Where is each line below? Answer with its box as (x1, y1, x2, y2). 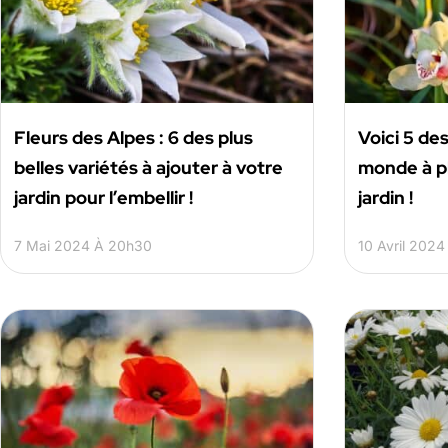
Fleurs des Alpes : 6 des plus (14, 125, 253, 149)
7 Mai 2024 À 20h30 (14, 236, 152, 254)
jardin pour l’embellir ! (14, 185, 193, 209)
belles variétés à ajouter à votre (14, 155, 283, 179)
